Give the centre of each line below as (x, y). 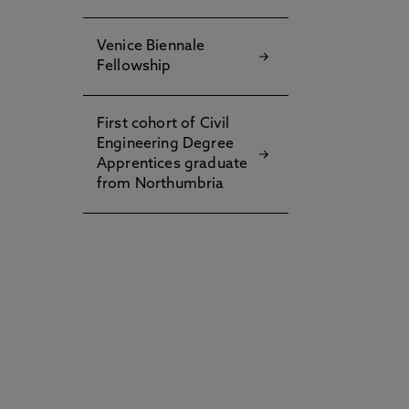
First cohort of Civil (163, 124)
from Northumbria (161, 184)
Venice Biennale (151, 47)
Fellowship (134, 67)
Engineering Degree (165, 144)
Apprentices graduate (173, 164)
